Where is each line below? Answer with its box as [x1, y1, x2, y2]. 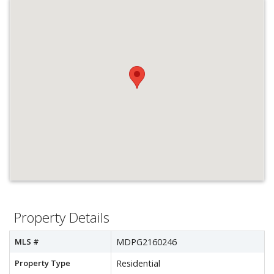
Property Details [14, 208, 109, 227]
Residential [116, 257, 160, 269]
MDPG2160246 [116, 236, 177, 248]
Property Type [15, 257, 70, 268]
